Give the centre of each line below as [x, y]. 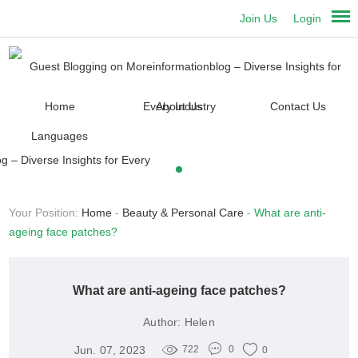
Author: [162, 322]
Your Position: [46, 213]
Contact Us [298, 107]
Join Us [259, 18]
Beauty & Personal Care [183, 213]
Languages [60, 136]
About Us [179, 107]
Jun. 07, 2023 [110, 350]
